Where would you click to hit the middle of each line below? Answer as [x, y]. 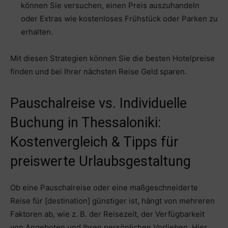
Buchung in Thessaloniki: [85, 123]
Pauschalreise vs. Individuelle [98, 104]
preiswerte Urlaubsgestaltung [101, 162]
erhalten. [37, 32]
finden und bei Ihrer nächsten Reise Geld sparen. [98, 72]
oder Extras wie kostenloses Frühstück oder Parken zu [119, 19]
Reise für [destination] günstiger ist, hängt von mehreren [112, 201]
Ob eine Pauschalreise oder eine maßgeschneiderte [104, 188]
